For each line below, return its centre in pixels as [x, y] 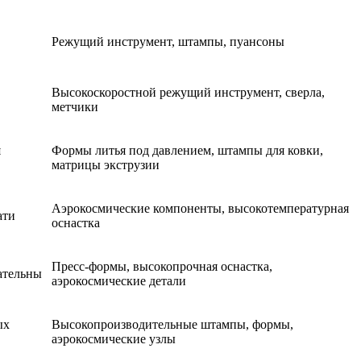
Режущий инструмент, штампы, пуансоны [168, 42]
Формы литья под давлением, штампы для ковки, [187, 151]
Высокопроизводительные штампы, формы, [172, 325]
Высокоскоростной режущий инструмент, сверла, [188, 93]
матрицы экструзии [106, 165]
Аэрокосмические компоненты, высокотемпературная [200, 209]
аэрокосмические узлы [114, 339]
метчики [75, 107]
